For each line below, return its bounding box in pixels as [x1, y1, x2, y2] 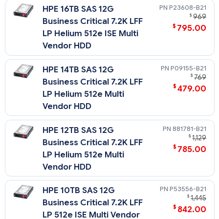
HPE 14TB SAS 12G [43, 65, 114, 75]
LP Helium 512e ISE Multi [43, 28, 139, 39]
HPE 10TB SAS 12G [43, 185, 115, 196]
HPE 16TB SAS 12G [43, 4, 114, 15]
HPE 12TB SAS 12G [43, 125, 114, 135]
